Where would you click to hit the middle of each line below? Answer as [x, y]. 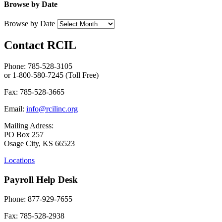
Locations [19, 161]
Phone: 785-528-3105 [38, 66]
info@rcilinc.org [52, 109]
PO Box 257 [24, 135]
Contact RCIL [40, 45]
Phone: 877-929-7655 [38, 199]
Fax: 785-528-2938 [34, 216]
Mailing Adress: [29, 126]
